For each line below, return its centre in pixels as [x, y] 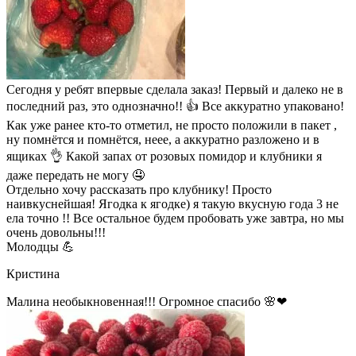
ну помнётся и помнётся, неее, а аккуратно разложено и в [163, 140]
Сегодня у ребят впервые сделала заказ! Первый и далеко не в [175, 90]
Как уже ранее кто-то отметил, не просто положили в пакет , [172, 126]
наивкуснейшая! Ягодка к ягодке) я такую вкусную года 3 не [172, 204]
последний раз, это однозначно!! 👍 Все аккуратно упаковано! [175, 106]
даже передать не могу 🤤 [75, 176]
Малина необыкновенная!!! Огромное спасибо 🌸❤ [147, 302]
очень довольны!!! [56, 233]
